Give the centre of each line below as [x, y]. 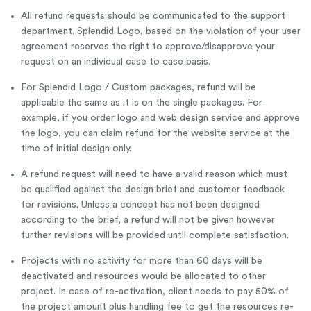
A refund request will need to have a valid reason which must [154, 174]
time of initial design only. [76, 149]
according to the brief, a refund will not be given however [148, 220]
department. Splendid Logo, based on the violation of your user [161, 31]
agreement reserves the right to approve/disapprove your [148, 47]
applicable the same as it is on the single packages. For [142, 103]
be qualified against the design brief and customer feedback [153, 190]
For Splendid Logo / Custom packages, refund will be [138, 87]
